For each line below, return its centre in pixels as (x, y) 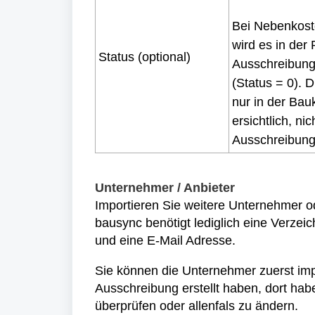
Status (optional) (144, 57)
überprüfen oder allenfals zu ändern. (198, 306)
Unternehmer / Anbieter (165, 188)
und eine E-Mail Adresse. (167, 240)
